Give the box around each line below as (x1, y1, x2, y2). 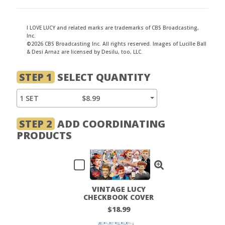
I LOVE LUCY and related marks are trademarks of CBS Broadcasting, (27, 24, 199, 31)
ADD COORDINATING (55, 117, 165, 131)
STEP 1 (19, 70, 52, 84)
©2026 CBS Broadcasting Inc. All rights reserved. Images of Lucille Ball (27, 40, 206, 47)
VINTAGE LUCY (91, 184, 146, 194)
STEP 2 (19, 117, 52, 131)
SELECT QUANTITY (55, 70, 151, 84)
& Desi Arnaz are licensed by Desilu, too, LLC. (27, 48, 143, 55)
